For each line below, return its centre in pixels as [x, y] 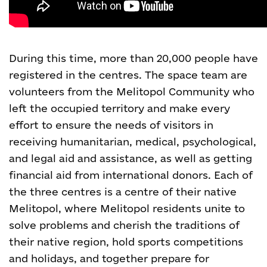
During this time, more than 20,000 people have [133, 58]
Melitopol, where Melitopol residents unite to [127, 208]
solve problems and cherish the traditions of [124, 225]
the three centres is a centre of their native [123, 192]
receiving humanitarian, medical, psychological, [133, 142]
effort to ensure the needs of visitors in [111, 125]
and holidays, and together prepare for [109, 258]
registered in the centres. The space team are [128, 75]
